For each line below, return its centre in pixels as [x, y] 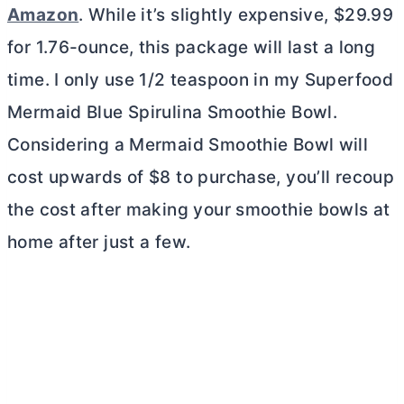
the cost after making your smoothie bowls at [199, 209]
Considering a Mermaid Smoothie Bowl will [188, 144]
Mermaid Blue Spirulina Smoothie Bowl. [173, 112]
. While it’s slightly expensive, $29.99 [236, 14]
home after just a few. [99, 242]
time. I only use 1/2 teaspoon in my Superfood [201, 79]
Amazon [43, 14]
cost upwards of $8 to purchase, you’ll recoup [201, 177]
